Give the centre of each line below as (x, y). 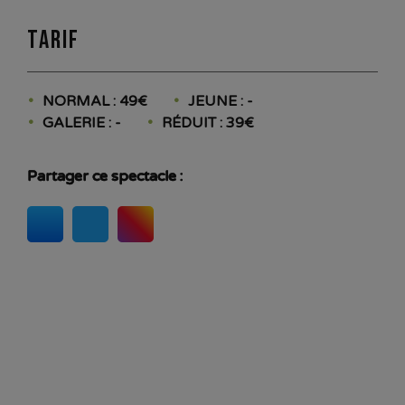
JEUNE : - (221, 101)
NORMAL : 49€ (95, 101)
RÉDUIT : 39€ (208, 122)
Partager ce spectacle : (105, 176)
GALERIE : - (82, 122)
